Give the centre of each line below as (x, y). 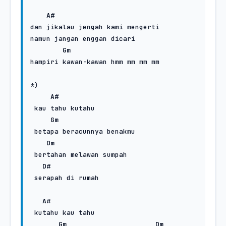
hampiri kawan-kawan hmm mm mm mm (97, 62)
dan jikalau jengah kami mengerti (95, 27)
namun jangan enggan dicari (83, 39)
